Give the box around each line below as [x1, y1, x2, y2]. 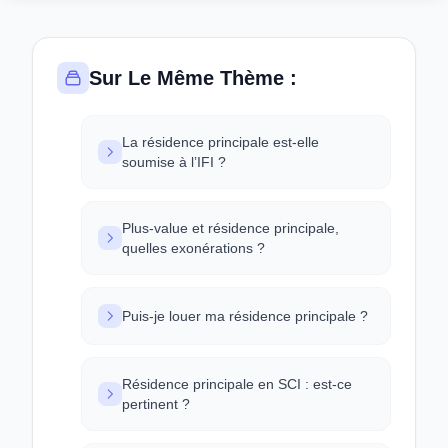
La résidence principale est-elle [122, 134, 319, 150]
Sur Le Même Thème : [89, 67, 297, 89]
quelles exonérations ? [122, 240, 265, 256]
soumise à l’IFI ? [122, 154, 226, 170]
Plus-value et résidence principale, [122, 220, 339, 236]
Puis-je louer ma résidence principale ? [122, 308, 368, 324]
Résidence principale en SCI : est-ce [122, 376, 352, 392]
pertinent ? [122, 396, 190, 412]
